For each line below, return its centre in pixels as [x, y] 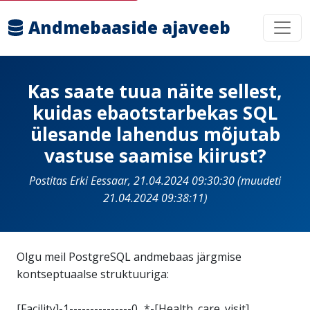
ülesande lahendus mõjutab [155, 134]
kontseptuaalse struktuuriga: [93, 274]
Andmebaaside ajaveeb [129, 27]
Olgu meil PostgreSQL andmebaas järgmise [129, 257]
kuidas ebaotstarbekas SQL [155, 113]
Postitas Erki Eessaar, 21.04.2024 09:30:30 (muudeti [155, 181]
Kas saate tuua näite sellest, [155, 91]
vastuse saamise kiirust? [155, 156]
